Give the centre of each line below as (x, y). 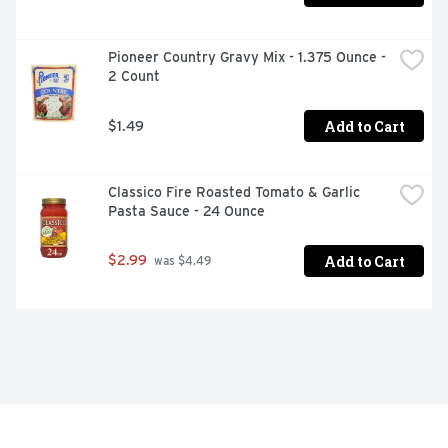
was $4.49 (181, 261)
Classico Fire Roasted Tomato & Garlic (234, 192)
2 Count (134, 76)
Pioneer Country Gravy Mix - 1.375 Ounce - (247, 57)
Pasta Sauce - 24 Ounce (186, 211)
